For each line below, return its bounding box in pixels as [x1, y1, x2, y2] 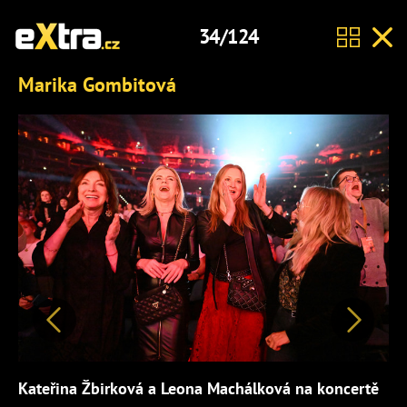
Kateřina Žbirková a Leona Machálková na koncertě [18, 378, 379, 399]
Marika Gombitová [18, 71, 176, 97]
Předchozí [54, 321, 162, 355]
